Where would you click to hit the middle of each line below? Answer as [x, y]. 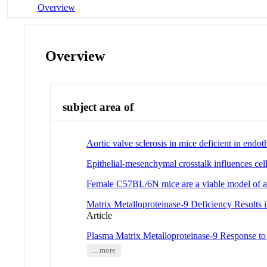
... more [104, 250]
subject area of [98, 107]
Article [100, 215]
